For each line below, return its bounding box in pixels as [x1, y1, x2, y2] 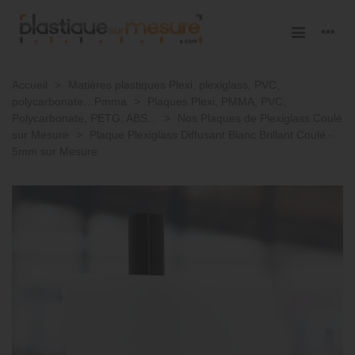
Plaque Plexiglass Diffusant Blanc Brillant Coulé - [90, 128, 333, 141]
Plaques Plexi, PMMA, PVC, [147, 95, 286, 108]
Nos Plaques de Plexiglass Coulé [177, 112, 342, 124]
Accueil [12, 78, 48, 91]
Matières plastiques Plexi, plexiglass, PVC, [68, 78, 280, 91]
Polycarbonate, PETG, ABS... [12, 112, 157, 124]
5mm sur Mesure [12, 145, 97, 158]
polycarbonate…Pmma [12, 95, 127, 108]
